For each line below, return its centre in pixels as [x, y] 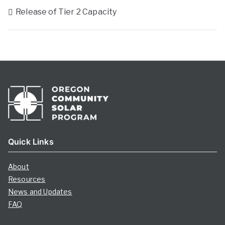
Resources [27, 179]
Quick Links [31, 142]
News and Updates [40, 192]
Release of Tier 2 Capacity [66, 12]
